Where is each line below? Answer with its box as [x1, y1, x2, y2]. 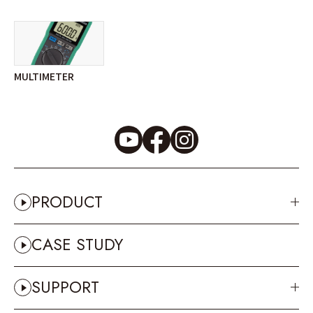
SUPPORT [31, 275, 99, 300]
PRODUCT [31, 190, 103, 214]
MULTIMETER [14, 68, 74, 83]
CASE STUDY [31, 233, 123, 257]
